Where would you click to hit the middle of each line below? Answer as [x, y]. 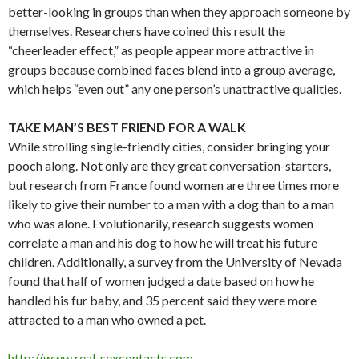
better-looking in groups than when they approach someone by [179, 11]
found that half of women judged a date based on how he [161, 280]
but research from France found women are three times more [173, 184]
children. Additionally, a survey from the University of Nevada [175, 261]
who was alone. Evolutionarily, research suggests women [161, 223]
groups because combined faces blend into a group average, [171, 69]
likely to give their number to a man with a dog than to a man [171, 204]
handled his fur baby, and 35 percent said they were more [162, 300]
